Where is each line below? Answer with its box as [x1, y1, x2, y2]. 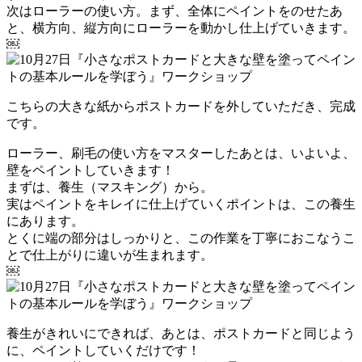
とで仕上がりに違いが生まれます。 [6, 247, 213, 262]
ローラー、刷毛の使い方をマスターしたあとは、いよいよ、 [6, 145, 356, 160]
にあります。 [6, 213, 84, 228]
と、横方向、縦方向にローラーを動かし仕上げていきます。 [6, 20, 356, 35]
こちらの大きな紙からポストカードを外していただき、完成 [6, 99, 356, 113]
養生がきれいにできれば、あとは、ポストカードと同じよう [6, 326, 356, 340]
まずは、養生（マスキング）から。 [6, 179, 213, 194]
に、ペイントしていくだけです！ [6, 343, 200, 357]
